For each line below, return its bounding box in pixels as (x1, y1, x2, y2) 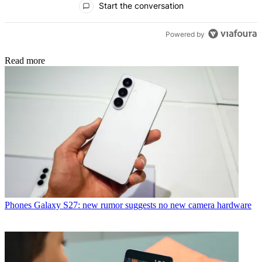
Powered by (166, 29, 205, 39)
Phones (5, 200, 32, 211)
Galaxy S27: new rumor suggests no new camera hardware (34, 200, 251, 211)
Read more (5, 56, 45, 66)
